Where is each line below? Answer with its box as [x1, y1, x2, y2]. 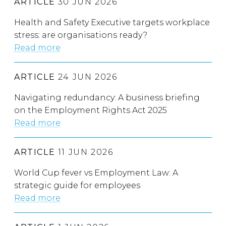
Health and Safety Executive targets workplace [14, 17, 210, 27]
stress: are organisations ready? [14, 30, 147, 40]
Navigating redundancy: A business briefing [14, 92, 200, 102]
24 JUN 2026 [55, 72, 118, 82]
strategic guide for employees [14, 180, 140, 190]
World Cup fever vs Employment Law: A [14, 167, 178, 178]
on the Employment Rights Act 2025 [14, 105, 167, 115]
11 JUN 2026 [55, 147, 114, 157]
